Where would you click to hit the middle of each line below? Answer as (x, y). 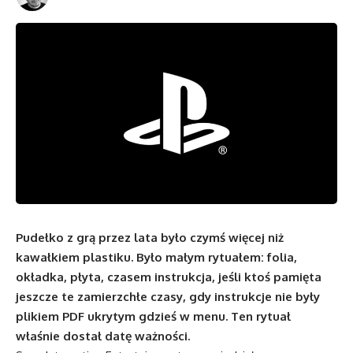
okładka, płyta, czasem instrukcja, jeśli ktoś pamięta (169, 277)
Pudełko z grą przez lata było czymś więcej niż (150, 237)
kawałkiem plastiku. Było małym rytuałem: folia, (156, 257)
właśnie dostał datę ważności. (103, 336)
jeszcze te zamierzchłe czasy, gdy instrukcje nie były (168, 296)
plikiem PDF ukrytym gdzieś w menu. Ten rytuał (153, 316)
